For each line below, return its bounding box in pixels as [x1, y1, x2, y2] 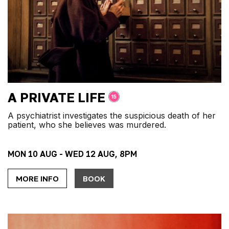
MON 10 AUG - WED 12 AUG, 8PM [8, 148, 137, 159]
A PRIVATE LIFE [8, 89, 105, 105]
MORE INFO [16, 173, 59, 183]
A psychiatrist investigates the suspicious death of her [8, 110, 216, 121]
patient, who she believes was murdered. [8, 119, 166, 130]
